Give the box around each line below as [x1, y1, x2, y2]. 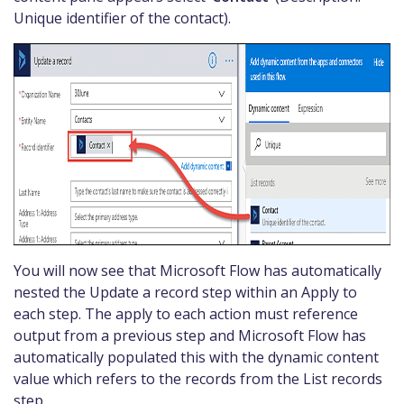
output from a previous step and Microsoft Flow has [14, 325, 366, 345]
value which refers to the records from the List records [14, 368, 382, 389]
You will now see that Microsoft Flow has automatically [14, 260, 381, 280]
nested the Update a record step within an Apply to [14, 281, 357, 302]
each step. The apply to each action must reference [14, 303, 358, 324]
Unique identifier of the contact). [14, 7, 231, 28]
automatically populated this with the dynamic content [14, 346, 379, 367]
